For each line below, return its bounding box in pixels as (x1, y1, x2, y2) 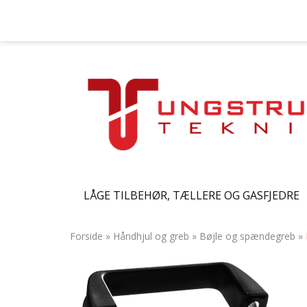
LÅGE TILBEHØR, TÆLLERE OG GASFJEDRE (84, 188, 299, 203)
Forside (70, 230, 103, 243)
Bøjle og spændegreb (199, 230, 295, 243)
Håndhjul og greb (113, 230, 192, 243)
